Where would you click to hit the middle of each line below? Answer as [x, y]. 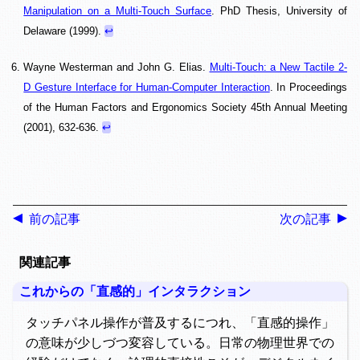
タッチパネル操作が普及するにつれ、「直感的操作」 [180, 322]
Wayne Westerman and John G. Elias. [117, 67]
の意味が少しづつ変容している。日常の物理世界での [180, 342]
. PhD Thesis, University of [280, 10]
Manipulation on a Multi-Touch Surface [118, 10]
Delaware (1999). [64, 31]
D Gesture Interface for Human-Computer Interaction [147, 87]
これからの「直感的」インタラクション [135, 292]
